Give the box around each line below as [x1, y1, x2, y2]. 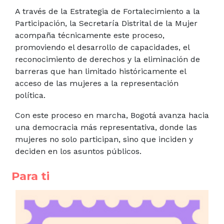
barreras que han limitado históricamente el [15, 66, 186, 76]
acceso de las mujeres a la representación [15, 78, 178, 88]
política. [15, 90, 45, 100]
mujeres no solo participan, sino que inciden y [15, 134, 193, 144]
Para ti [11, 168, 49, 183]
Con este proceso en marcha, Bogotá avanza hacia [15, 110, 209, 120]
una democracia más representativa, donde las [15, 122, 197, 132]
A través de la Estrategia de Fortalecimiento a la [15, 6, 200, 16]
